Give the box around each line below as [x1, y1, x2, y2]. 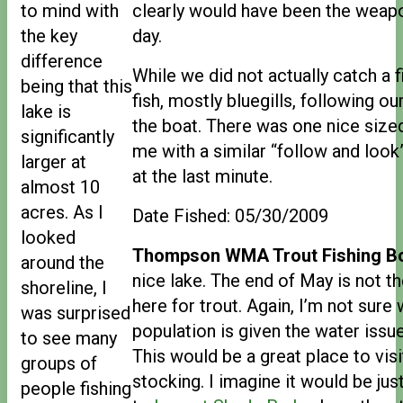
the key [21, 24, 77, 47]
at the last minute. [132, 165, 273, 187]
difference [21, 49, 103, 72]
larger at [21, 150, 86, 173]
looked [21, 226, 76, 248]
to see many [21, 327, 117, 349]
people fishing [21, 377, 131, 399]
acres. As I [21, 201, 103, 223]
